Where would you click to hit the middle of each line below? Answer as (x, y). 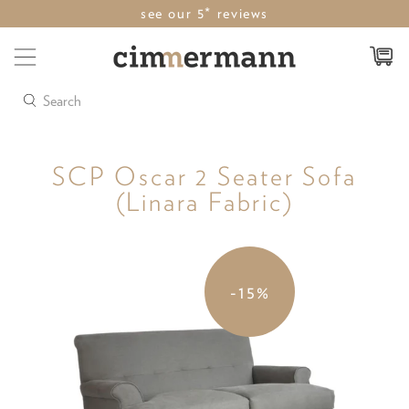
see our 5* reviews (204, 13)
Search (37, 95)
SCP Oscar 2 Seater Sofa (204, 176)
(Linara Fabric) (204, 201)
